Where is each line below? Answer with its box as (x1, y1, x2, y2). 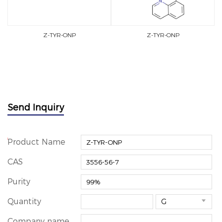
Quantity (7, 197, 41, 206)
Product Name (7, 137, 65, 147)
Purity (7, 177, 30, 186)
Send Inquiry (7, 102, 64, 113)
